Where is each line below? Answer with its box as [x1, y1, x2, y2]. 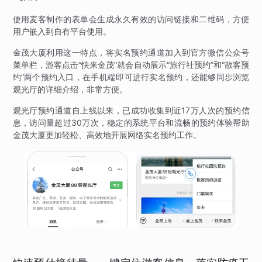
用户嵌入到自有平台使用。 [12, 26, 111, 37]
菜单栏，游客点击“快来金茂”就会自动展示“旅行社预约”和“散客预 [12, 60, 250, 70]
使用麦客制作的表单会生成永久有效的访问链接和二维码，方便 [12, 14, 250, 25]
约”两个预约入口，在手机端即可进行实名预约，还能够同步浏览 [12, 72, 250, 82]
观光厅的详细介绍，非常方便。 [12, 84, 127, 95]
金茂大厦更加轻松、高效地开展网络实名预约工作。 [12, 130, 201, 140]
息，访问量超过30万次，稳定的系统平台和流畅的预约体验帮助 [12, 118, 250, 128]
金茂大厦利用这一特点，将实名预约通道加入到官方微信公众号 [12, 47, 250, 58]
